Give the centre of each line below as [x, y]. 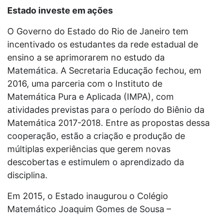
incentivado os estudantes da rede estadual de [103, 44]
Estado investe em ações [60, 10]
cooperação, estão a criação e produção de [96, 136]
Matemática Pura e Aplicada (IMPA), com [91, 97]
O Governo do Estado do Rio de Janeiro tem [98, 31]
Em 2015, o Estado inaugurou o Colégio [88, 196]
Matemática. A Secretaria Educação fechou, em [104, 70]
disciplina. [27, 175]
